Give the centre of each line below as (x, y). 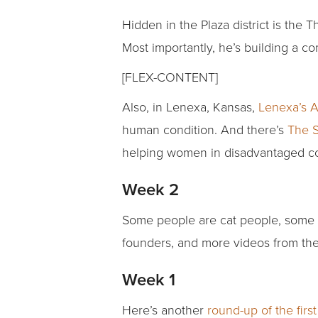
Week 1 (149, 280)
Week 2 (150, 190)
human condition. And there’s (205, 130)
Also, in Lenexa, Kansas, (190, 107)
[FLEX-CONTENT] (170, 77)
